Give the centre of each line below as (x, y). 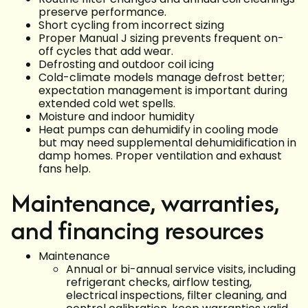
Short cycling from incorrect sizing (131, 25)
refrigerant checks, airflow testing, (159, 283)
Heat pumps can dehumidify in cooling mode (158, 130)
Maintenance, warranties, (145, 203)
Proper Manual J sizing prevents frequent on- (161, 38)
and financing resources (137, 230)
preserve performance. (102, 12)
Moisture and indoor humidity (117, 117)
